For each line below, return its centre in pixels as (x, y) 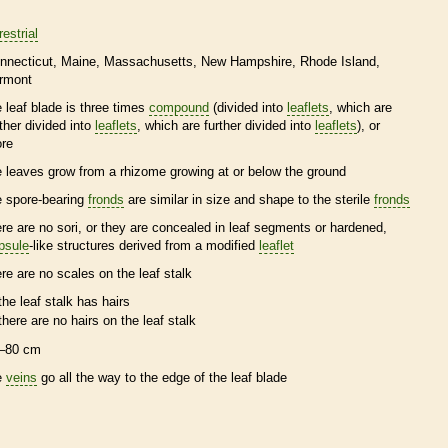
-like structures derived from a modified (144, 245)
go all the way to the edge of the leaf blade (162, 378)
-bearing (63, 199)
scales (76, 273)
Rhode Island (338, 61)
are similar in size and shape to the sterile (249, 199)
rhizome (143, 171)
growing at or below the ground (256, 171)
